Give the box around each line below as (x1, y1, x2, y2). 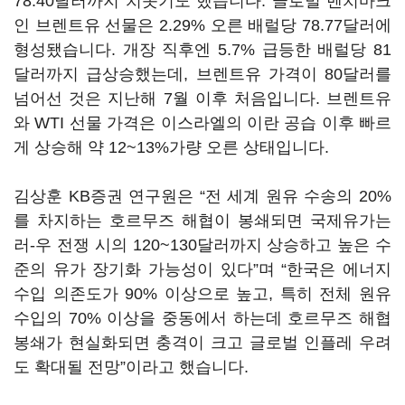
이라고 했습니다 (126, 358, 244, 376)
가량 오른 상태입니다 (169, 138, 325, 156)
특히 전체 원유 (279, 285, 392, 303)
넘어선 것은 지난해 (14, 89, 164, 108)
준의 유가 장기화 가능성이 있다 (14, 260, 253, 278)
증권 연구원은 (89, 187, 200, 205)
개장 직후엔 (122, 41, 219, 59)
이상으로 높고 (164, 285, 269, 303)
